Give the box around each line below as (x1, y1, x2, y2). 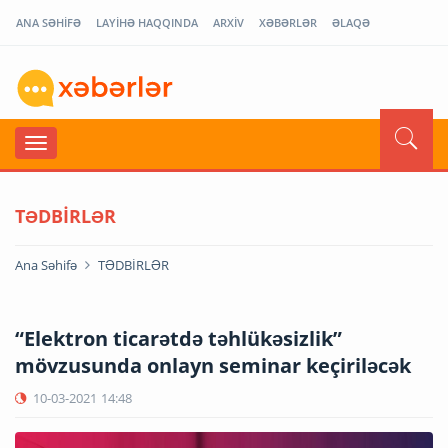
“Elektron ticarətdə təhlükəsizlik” (15, 324, 342, 352)
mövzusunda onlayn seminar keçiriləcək (15, 351, 411, 379)
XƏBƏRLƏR (259, 15, 317, 30)
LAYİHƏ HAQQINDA (96, 15, 198, 30)
